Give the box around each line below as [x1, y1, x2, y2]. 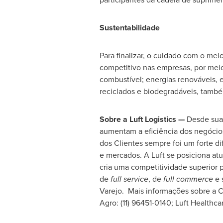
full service [108, 173, 148, 185]
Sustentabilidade [99, 22, 160, 33]
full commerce [163, 173, 213, 185]
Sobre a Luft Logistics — [99, 113, 187, 125]
